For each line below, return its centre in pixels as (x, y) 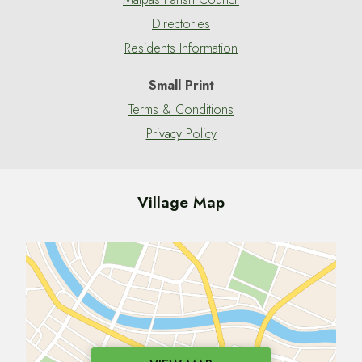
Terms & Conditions (181, 109)
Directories (181, 23)
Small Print (181, 85)
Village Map (181, 202)
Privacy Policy (181, 133)
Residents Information (181, 48)
